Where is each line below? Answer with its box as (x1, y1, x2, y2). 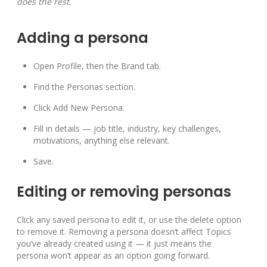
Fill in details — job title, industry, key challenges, (33, 123, 221, 135)
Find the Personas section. (33, 81, 135, 93)
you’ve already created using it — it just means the (17, 238, 212, 250)
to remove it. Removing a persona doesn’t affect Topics (17, 226, 231, 238)
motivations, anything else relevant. (33, 135, 170, 147)
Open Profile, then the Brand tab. (33, 60, 161, 72)
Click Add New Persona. (33, 102, 125, 114)
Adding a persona (17, 28, 148, 48)
